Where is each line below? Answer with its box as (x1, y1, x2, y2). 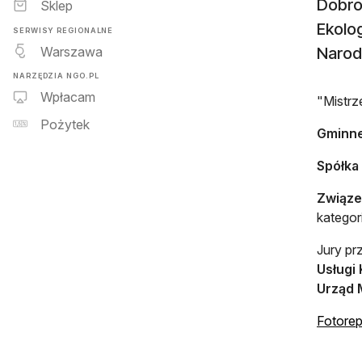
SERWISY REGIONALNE (13, 25, 114, 35)
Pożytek (40, 116, 90, 133)
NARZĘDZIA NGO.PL (13, 70, 99, 80)
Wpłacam (40, 89, 95, 106)
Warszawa (40, 43, 103, 60)
